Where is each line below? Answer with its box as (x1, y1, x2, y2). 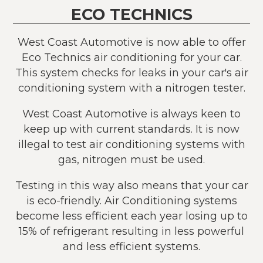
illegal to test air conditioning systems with (18, 137, 245, 150)
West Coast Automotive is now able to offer (17, 35, 246, 48)
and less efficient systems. (63, 240, 200, 252)
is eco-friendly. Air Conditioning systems (26, 194, 237, 207)
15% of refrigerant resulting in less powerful (19, 224, 244, 237)
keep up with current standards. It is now (23, 122, 240, 135)
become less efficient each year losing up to (15, 209, 248, 222)
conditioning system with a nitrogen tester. (18, 81, 245, 94)
